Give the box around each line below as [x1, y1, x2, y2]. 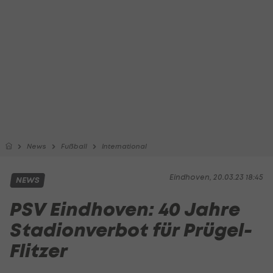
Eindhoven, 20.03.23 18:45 [169, 172, 263, 182]
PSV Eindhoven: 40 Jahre [10, 197, 240, 222]
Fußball [61, 142, 87, 151]
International [102, 142, 147, 151]
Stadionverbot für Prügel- [10, 218, 252, 243]
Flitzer [10, 238, 68, 263]
